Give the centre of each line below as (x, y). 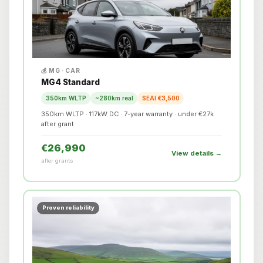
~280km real (114, 98)
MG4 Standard (70, 82)
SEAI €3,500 (161, 98)
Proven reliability (68, 208)
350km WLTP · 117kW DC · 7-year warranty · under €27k (127, 114)
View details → (197, 153)
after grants (57, 161)
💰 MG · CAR (61, 71)
